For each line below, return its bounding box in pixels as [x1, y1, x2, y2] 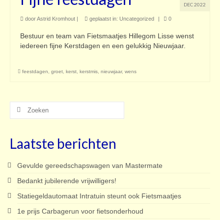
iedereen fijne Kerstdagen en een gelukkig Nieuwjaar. [20, 41, 186, 50]
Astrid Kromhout [37, 15, 75, 22]
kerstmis [80, 68, 98, 74]
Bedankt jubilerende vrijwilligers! [17, 176, 116, 185]
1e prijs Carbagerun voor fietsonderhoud [17, 207, 143, 215]
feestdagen [22, 68, 48, 74]
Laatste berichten [10, 135, 116, 152]
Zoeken [9, 102, 34, 110]
